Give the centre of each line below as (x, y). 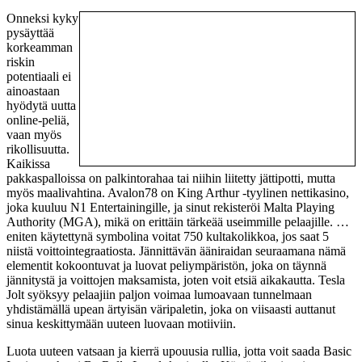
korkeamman (40, 48)
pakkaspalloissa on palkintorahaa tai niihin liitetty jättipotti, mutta (171, 179)
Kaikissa (28, 164)
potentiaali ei (39, 77)
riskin (21, 62)
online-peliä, (38, 120)
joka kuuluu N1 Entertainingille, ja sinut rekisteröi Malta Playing (170, 208)
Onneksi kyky (42, 19)
